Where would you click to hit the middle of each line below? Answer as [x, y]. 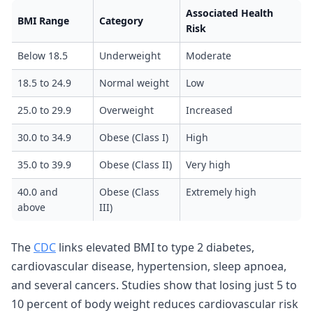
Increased [209, 110]
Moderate [209, 56]
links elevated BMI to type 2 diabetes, [155, 247]
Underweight [130, 56]
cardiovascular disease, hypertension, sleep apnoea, [149, 266]
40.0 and [38, 192]
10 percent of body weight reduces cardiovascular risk [155, 304]
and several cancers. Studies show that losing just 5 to [154, 285]
